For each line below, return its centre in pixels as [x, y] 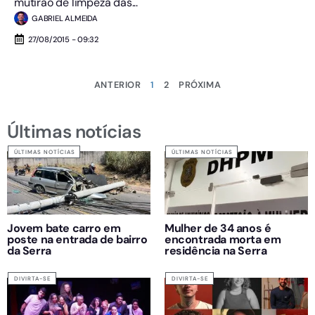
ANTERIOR [117, 84]
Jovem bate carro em [64, 228]
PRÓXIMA [200, 84]
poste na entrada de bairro [77, 239]
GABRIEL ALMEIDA [65, 18]
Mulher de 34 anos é [218, 228]
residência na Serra [216, 250]
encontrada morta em [223, 239]
